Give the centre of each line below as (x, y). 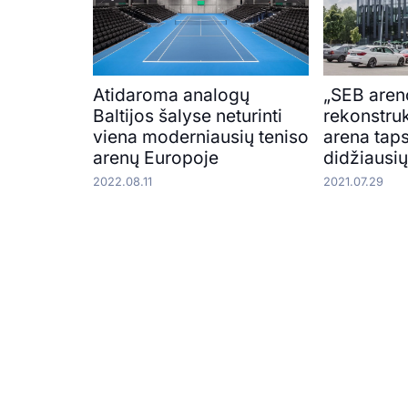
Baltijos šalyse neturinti (188, 115)
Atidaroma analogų (171, 94)
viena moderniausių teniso (201, 136)
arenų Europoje (156, 157)
